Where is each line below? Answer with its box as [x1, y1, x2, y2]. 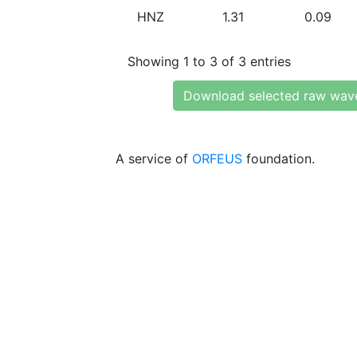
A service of [116, 151, 192, 167]
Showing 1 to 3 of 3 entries [127, 53, 291, 69]
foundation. [242, 151, 315, 167]
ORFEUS [192, 151, 242, 167]
